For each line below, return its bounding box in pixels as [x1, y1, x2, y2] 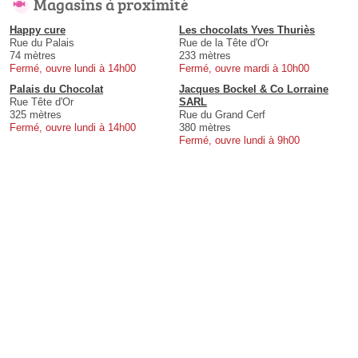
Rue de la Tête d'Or [179, 37, 268, 50]
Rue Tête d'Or [10, 96, 74, 109]
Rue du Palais [10, 37, 74, 50]
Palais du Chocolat [10, 83, 103, 96]
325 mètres [10, 109, 62, 121]
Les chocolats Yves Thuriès [179, 24, 315, 37]
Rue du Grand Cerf [179, 109, 265, 121]
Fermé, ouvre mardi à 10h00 [179, 62, 309, 75]
